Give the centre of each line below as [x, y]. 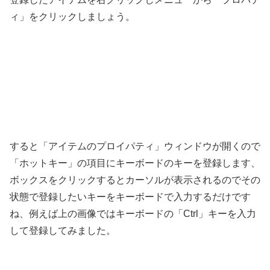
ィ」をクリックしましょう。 [72, 17]
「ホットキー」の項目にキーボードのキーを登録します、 [135, 163]
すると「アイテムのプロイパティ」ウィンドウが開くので [135, 146]
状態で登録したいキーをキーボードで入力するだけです [130, 196]
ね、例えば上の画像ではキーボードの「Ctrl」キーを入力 [133, 213]
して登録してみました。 [63, 230]
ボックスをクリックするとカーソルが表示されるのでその [135, 180]
